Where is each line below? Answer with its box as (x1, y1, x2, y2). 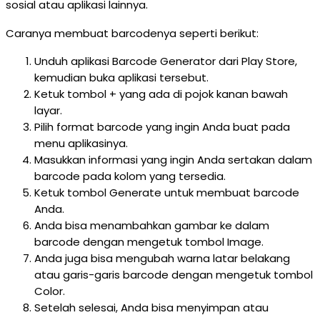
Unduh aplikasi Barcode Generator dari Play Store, (34, 54, 297, 69)
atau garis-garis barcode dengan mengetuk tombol (34, 267, 313, 282)
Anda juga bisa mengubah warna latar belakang (34, 251, 290, 266)
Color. (34, 284, 65, 299)
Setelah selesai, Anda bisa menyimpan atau (34, 300, 269, 315)
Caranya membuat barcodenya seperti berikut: (6, 26, 259, 41)
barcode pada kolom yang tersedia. (34, 169, 226, 184)
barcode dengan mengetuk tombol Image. (34, 234, 264, 249)
